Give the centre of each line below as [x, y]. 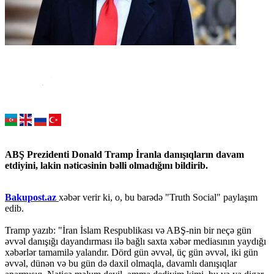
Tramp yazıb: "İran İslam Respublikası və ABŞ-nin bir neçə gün [128, 231]
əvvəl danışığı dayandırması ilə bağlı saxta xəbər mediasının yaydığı [135, 242]
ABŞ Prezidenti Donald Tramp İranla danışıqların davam [124, 155]
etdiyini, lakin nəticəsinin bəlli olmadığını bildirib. [106, 166]
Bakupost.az [32, 198]
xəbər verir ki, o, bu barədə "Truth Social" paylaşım [158, 198]
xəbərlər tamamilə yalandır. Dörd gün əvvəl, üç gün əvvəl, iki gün [131, 253]
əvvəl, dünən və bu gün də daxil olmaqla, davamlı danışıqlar [121, 264]
